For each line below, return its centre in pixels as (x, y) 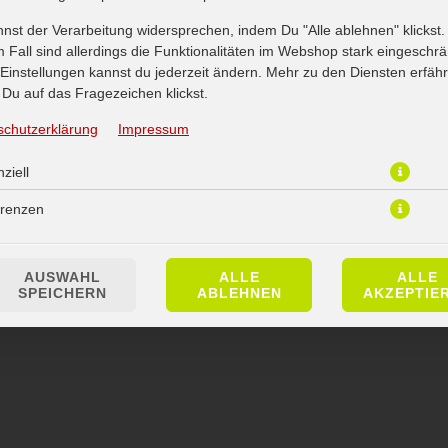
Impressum (153, 129)
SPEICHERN (62, 293)
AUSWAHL (62, 277)
